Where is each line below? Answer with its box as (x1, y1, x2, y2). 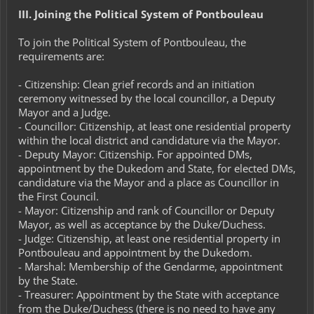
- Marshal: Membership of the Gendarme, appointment (18, 259, 282, 273)
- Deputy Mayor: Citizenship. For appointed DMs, (18, 147, 252, 161)
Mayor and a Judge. (18, 105, 111, 119)
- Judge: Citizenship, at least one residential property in (18, 231, 280, 245)
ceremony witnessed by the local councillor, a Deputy (18, 91, 275, 105)
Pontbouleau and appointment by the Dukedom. (18, 245, 252, 259)
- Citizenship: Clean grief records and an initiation (18, 77, 254, 91)
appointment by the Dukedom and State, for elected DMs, (18, 161, 296, 175)
